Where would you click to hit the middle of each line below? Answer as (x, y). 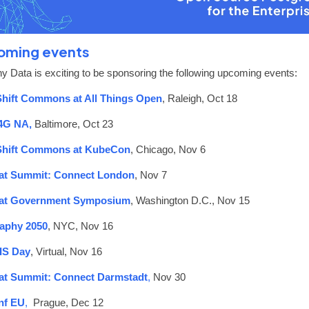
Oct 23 (98, 123)
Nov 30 (169, 277)
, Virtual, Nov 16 (66, 251)
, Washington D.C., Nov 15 (190, 200)
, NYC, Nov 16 (80, 226)
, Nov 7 (151, 175)
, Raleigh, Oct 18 (200, 98)
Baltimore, (57, 123)
